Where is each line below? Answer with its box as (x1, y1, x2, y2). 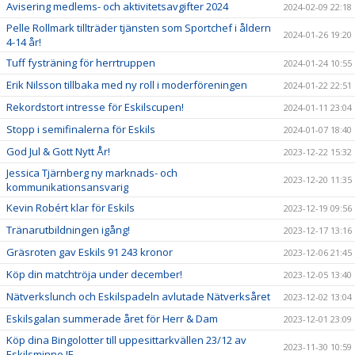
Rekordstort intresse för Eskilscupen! (6, 100, 184, 114)
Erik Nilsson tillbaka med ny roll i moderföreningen (6, 78, 247, 92)
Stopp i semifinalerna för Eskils (6, 122, 155, 136)
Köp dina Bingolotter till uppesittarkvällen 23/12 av (6, 333, 246, 347)
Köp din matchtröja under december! (6, 267, 182, 281)
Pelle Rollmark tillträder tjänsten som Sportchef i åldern (6, 21, 271, 35)
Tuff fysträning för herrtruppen (6, 55, 155, 70)
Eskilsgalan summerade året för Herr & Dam (6, 311, 218, 326)
